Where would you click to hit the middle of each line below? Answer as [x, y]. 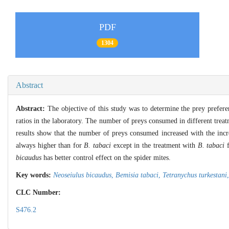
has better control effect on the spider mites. [106, 157]
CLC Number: [39, 192]
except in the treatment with [154, 145]
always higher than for [50, 145]
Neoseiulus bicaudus [82, 175]
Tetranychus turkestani [195, 175]
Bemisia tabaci [137, 175]
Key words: [35, 175]
